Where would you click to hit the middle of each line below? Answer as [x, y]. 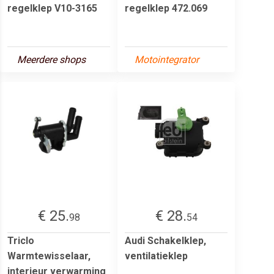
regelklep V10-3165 [52, 8]
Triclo [21, 240]
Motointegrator [167, 59]
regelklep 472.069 [166, 8]
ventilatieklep [156, 256]
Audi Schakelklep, [165, 240]
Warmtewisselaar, [49, 256]
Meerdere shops [51, 59]
